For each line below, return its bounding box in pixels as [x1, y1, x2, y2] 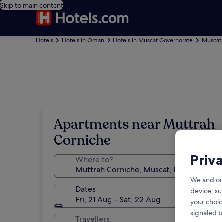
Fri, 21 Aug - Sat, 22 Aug [75, 194, 161, 205]
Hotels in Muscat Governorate [113, 36, 193, 44]
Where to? [75, 154, 113, 165]
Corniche [54, 131, 111, 150]
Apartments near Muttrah [54, 115, 215, 134]
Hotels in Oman [62, 36, 104, 44]
